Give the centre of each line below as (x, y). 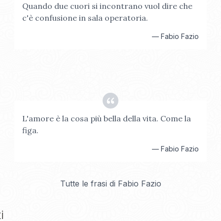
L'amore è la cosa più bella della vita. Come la (107, 118)
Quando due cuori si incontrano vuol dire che (108, 6)
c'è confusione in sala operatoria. (85, 18)
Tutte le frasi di (89, 184)
